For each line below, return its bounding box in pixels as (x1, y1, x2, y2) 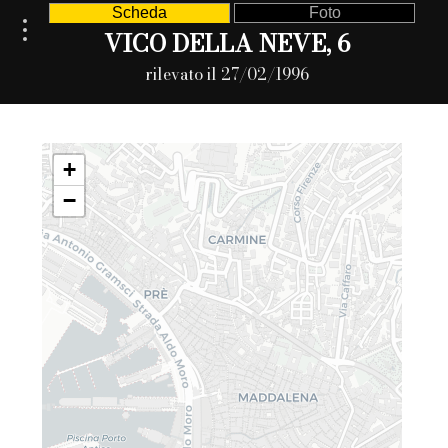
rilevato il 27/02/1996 (144, 61, 309, 86)
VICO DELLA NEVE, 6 (103, 24, 350, 62)
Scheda (111, 4, 167, 21)
